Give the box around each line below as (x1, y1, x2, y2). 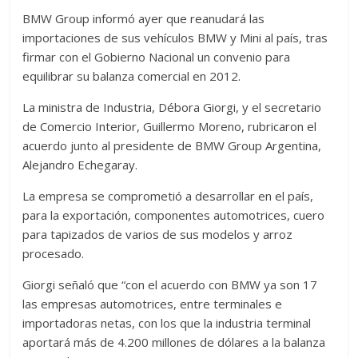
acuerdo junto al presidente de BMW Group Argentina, (22, 137, 322, 154)
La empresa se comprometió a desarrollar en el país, (22, 188, 314, 205)
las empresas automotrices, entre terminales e (22, 296, 283, 312)
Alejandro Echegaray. (22, 157, 138, 173)
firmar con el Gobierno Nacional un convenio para (22, 49, 291, 66)
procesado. (22, 245, 85, 262)
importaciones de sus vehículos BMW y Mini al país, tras (22, 30, 328, 46)
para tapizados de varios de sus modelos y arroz (22, 226, 293, 243)
